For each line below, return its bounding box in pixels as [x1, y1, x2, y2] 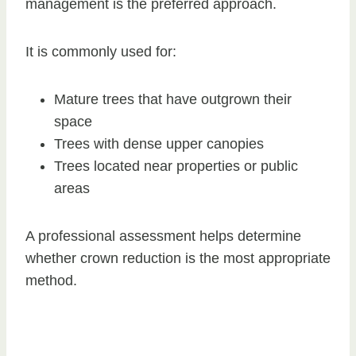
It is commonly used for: [25, 43, 176, 60]
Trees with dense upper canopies [54, 135, 264, 152]
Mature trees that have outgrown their [54, 91, 292, 107]
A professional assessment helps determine [25, 227, 301, 244]
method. [25, 272, 77, 288]
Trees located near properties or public [54, 157, 298, 174]
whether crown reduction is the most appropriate [25, 250, 331, 266]
